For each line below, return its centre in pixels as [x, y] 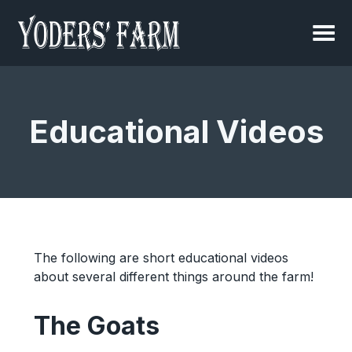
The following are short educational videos [161, 258]
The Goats [96, 326]
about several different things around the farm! [173, 277]
